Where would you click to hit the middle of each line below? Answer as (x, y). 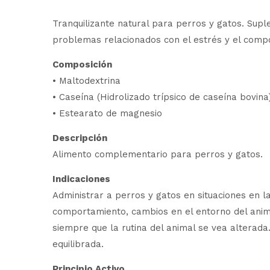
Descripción (80, 138)
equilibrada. (78, 244)
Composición (82, 64)
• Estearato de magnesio (107, 113)
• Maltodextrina (86, 80)
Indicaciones (81, 179)
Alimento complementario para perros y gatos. (158, 154)
